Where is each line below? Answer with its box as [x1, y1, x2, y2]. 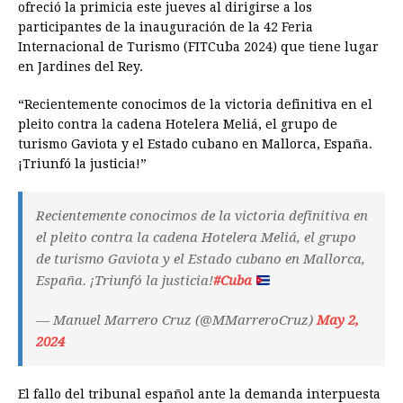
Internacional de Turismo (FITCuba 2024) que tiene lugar [18, 40, 379, 55]
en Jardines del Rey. [18, 59, 143, 75]
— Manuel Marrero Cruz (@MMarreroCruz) [36, 312, 317, 329]
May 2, [317, 312, 359, 329]
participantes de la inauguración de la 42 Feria [18, 20, 313, 35]
